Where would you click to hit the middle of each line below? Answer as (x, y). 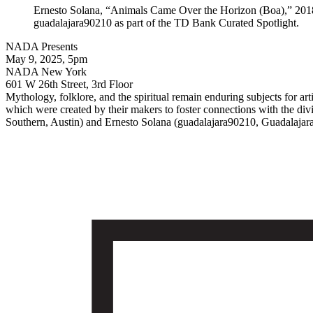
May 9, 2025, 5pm (46, 59)
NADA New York (46, 71)
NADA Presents (42, 46)
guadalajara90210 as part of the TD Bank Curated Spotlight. (166, 22)
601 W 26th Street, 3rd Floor (69, 84)
